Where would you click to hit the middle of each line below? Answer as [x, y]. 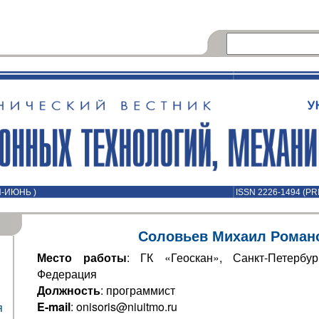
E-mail [54, 307]
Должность [69, 290]
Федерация [67, 274]
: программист [138, 290]
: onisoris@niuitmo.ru [124, 307]
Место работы [82, 257]
